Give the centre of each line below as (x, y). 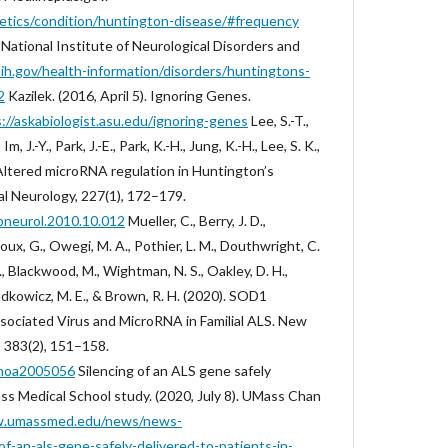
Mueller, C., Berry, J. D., (195, 220)
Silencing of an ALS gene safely (173, 370)
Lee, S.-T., (278, 120)
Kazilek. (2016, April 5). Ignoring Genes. (128, 95)
